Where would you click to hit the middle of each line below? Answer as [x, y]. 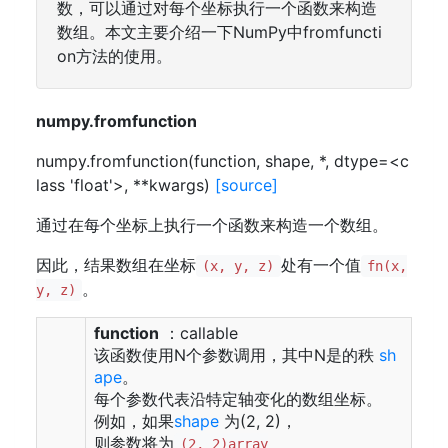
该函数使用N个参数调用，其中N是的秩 [236, 355]
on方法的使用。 [114, 56]
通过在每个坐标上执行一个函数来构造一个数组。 [212, 225]
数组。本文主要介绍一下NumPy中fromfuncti [219, 32]
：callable [198, 333]
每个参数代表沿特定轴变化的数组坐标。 [238, 399]
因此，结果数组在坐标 [116, 265]
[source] [246, 185]
